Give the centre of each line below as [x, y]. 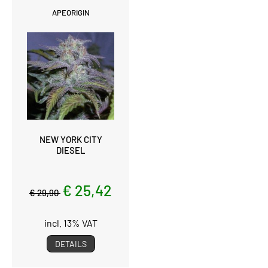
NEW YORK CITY [71, 139]
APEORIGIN [71, 12]
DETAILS [71, 243]
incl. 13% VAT [71, 223]
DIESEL [71, 150]
